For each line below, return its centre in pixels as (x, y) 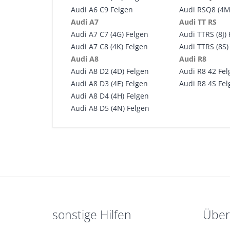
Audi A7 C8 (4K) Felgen (109, 46)
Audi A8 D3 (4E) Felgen (109, 83)
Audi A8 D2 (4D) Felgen (110, 71)
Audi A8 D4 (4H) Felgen (110, 96)
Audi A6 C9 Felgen (102, 9)
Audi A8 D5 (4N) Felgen (110, 108)
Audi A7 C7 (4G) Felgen (110, 34)
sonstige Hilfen (92, 215)
